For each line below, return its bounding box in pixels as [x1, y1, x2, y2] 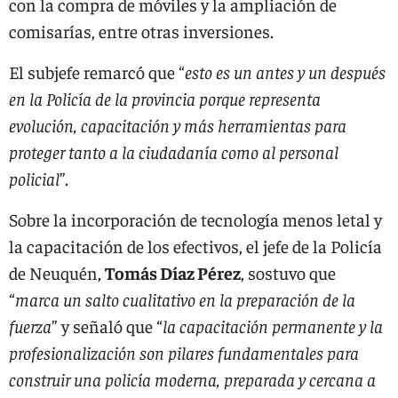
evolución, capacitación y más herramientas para [9, 114, 346, 136]
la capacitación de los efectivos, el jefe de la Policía [9, 235, 382, 257]
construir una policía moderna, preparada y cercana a [9, 368, 376, 390]
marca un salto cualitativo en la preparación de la [15, 288, 355, 310]
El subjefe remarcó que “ [9, 60, 185, 83]
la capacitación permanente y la [163, 314, 383, 337]
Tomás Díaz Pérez [105, 261, 241, 283]
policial [9, 167, 60, 189]
